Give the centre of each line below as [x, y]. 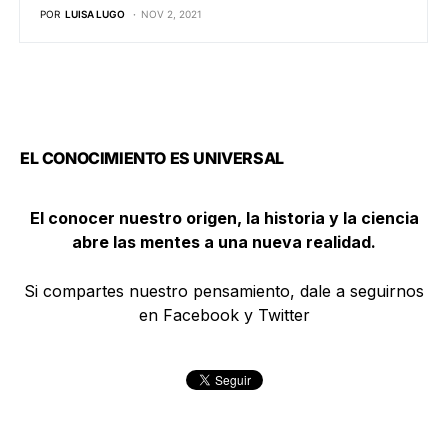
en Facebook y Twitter [224, 315]
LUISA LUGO [95, 14]
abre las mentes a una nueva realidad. [224, 242]
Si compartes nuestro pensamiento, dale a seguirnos [224, 291]
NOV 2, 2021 [171, 14]
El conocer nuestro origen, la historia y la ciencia [224, 218]
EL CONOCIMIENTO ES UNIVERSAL [152, 158]
